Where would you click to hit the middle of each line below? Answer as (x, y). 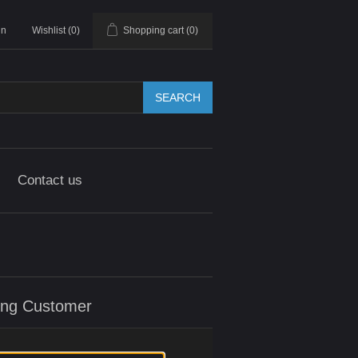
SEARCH (178, 97)
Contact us (50, 180)
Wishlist (49, 30)
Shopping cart (153, 30)
